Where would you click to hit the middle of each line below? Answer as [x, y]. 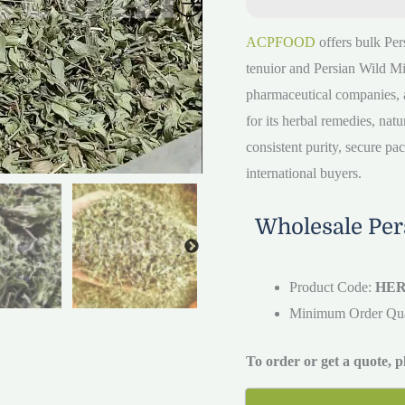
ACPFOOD [281, 42]
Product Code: [332, 287]
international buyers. [304, 173]
